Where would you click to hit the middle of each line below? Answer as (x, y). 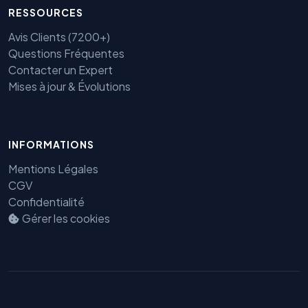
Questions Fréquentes (66, 54)
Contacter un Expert (60, 70)
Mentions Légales (53, 169)
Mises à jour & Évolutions (69, 87)
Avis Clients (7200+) (59, 37)
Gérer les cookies (66, 219)
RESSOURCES (46, 13)
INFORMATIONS (51, 145)
